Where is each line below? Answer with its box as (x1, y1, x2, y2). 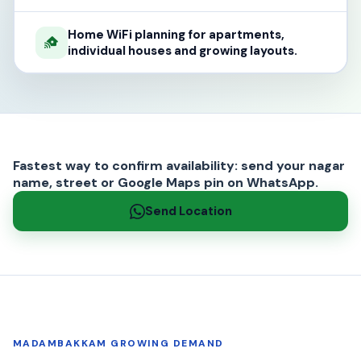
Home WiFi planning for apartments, (67, 26, 284, 43)
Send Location (144, 202, 232, 219)
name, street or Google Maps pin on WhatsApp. (13, 174, 318, 191)
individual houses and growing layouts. (67, 42, 297, 59)
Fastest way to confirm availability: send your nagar (13, 157, 345, 174)
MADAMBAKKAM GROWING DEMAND (13, 337, 224, 350)
